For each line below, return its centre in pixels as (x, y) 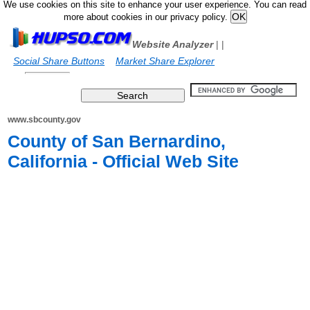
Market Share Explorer (165, 61)
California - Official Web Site (124, 161)
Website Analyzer (173, 44)
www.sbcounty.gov (45, 120)
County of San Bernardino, (117, 141)
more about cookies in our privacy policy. (147, 17)
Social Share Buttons (59, 61)
